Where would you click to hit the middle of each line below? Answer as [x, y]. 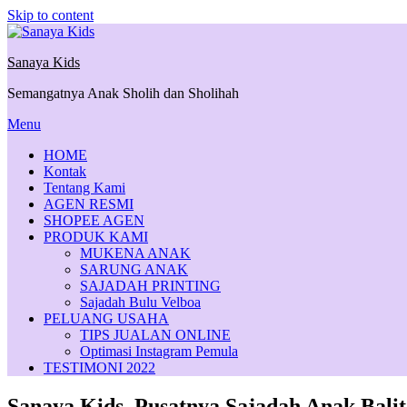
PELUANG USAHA [106, 318]
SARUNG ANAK [134, 269]
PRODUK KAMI [96, 237]
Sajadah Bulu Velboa [140, 302]
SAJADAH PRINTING [150, 286]
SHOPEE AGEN [94, 220]
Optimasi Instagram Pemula [159, 351]
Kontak [65, 171]
